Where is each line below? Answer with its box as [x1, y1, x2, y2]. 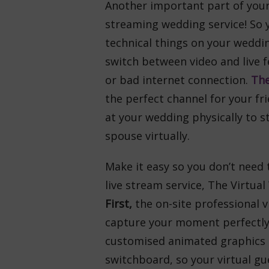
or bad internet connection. [104, 73, 251, 87]
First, [104, 196, 135, 211]
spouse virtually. [104, 128, 190, 143]
